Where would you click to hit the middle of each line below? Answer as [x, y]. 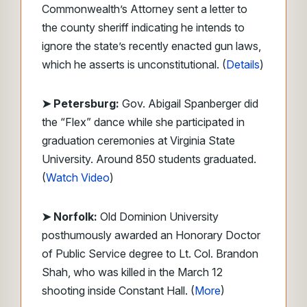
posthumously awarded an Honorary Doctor [151, 235]
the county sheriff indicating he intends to [143, 27]
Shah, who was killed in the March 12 [132, 272]
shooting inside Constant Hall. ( [118, 291]
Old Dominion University [158, 217]
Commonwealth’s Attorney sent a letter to [145, 9]
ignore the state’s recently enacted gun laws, [151, 46]
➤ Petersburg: [81, 103]
